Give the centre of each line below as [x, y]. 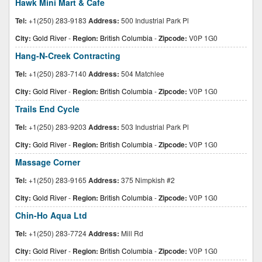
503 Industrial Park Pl [154, 127]
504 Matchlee [142, 73]
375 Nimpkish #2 [147, 180]
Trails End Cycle [47, 109]
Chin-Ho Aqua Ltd [51, 215]
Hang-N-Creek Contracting [68, 56]
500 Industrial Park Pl [154, 20]
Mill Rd [131, 233]
